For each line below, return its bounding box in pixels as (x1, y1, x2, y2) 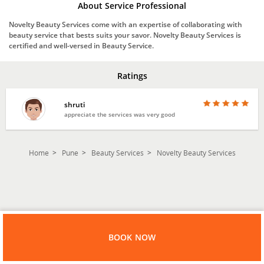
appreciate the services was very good (64, 110, 176, 118)
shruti (64, 99, 85, 110)
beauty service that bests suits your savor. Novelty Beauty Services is (9, 29, 241, 40)
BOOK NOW (108, 232, 156, 243)
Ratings (117, 70, 147, 81)
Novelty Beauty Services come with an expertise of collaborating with (9, 19, 242, 29)
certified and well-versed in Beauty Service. (9, 40, 154, 51)
